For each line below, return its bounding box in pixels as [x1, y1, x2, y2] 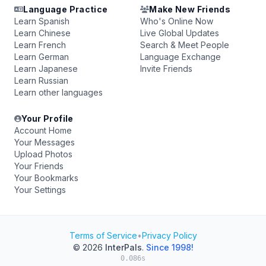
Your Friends [14, 161, 64, 171]
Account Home [14, 125, 72, 135]
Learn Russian [14, 75, 68, 85]
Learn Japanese [14, 64, 78, 74]
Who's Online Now [140, 16, 213, 26]
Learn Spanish [14, 16, 69, 26]
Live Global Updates [140, 28, 219, 38]
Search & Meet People [140, 40, 229, 50]
